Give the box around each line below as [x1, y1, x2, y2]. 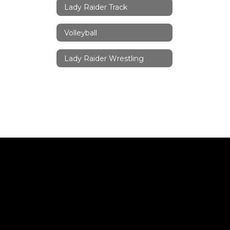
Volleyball [64, 28, 97, 37]
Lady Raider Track [64, 2, 127, 12]
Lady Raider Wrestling [64, 53, 144, 63]
